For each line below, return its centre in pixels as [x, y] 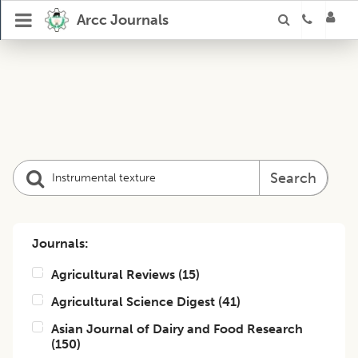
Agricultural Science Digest [133, 302]
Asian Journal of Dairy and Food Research [177, 329]
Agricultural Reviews [113, 274]
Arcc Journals [122, 20]
